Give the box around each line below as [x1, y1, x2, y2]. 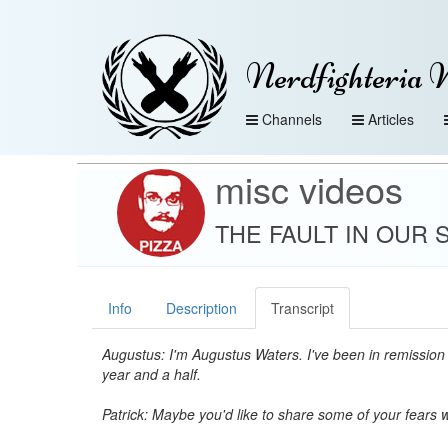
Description [166, 298, 237, 318]
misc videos [215, 163, 403, 214]
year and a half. [102, 364, 201, 384]
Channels [262, 109, 322, 129]
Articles [368, 109, 414, 129]
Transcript [271, 298, 334, 318]
